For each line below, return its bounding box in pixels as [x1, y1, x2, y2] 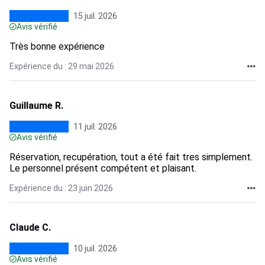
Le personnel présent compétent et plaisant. [9, 163, 196, 174]
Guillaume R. [9, 100, 63, 111]
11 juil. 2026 [73, 122, 117, 131]
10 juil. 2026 [73, 244, 117, 253]
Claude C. [9, 222, 51, 233]
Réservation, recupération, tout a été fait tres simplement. [9, 151, 253, 163]
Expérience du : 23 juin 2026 [9, 183, 113, 193]
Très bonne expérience [9, 41, 105, 52]
